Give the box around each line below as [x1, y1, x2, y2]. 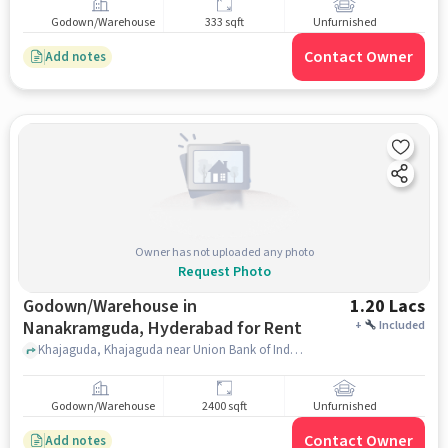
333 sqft [204, 14, 244, 32]
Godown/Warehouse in [22, 294, 197, 319]
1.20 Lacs [350, 294, 426, 319]
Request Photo [177, 261, 271, 282]
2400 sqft [201, 398, 247, 416]
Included [379, 317, 426, 334]
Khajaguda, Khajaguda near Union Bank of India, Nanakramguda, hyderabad [289, 340, 303, 359]
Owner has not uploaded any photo [134, 243, 314, 261]
